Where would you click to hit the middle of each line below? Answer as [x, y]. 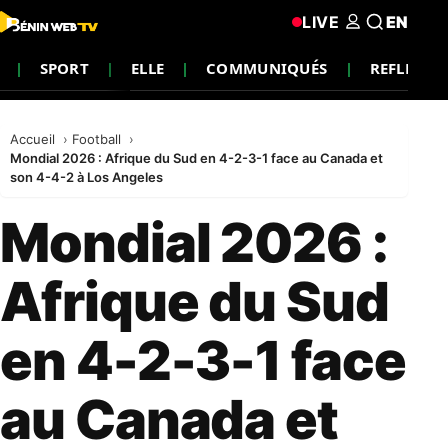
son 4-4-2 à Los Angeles [86, 177]
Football [98, 139]
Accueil [34, 139]
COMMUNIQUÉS [267, 67]
